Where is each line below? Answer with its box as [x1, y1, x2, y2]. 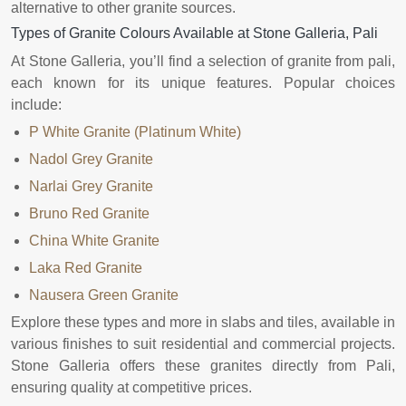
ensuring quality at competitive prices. [11, 379, 252, 395]
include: [11, 96, 62, 112]
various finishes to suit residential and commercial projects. [11, 335, 395, 352]
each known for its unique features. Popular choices [11, 74, 395, 91]
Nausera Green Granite [29, 286, 179, 303]
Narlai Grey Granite [29, 178, 153, 194]
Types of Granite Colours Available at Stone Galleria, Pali [11, 24, 378, 41]
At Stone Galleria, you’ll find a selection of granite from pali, [11, 53, 395, 69]
